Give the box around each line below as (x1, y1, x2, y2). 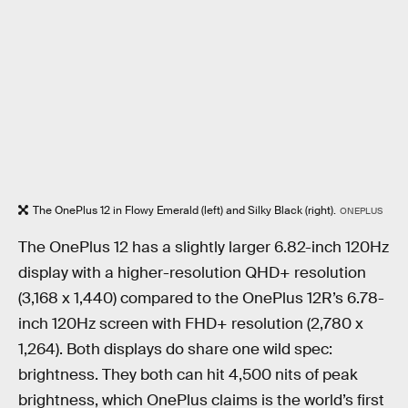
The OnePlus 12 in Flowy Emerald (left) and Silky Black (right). (33, 202, 336, 218)
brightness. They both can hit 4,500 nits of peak (18, 365, 358, 385)
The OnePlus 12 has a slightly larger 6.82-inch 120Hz (18, 238, 389, 258)
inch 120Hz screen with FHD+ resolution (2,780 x (18, 314, 363, 334)
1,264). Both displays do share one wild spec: (18, 340, 332, 360)
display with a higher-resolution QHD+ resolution (18, 263, 366, 283)
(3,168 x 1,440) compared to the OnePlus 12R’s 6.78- (18, 289, 384, 309)
